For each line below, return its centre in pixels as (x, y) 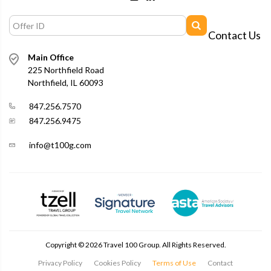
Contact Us (234, 35)
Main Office (51, 57)
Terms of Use (174, 263)
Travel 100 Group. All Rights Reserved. (164, 245)
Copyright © (65, 245)
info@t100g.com (60, 145)
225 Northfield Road (66, 70)
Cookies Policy (117, 263)
